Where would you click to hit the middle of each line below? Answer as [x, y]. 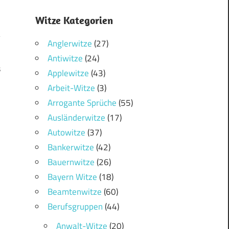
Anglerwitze [70, 44]
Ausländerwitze [76, 118]
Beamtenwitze [74, 192]
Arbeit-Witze [71, 88]
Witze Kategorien [74, 20]
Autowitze [66, 133]
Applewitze [68, 73]
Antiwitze [65, 59]
